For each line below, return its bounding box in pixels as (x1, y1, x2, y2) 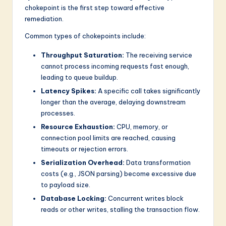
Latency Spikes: (41, 86, 96, 95)
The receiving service (124, 50, 192, 59)
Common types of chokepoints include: (25, 31, 146, 40)
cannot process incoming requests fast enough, (41, 62, 189, 70)
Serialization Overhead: (41, 158, 125, 167)
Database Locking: (41, 194, 106, 203)
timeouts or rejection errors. (41, 144, 128, 153)
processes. (41, 108, 75, 117)
